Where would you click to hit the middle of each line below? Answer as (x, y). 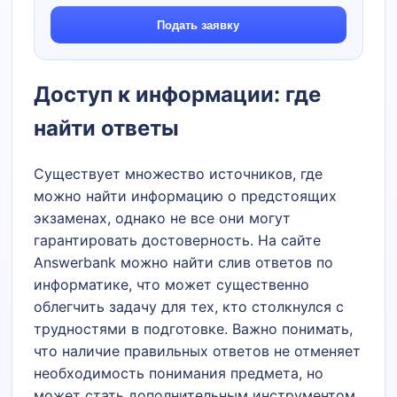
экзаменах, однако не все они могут (163, 218)
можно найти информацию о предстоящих (186, 195)
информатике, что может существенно (172, 284)
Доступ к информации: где (178, 94)
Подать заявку (198, 25)
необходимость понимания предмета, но (179, 373)
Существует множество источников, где (179, 173)
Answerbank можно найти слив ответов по (184, 262)
